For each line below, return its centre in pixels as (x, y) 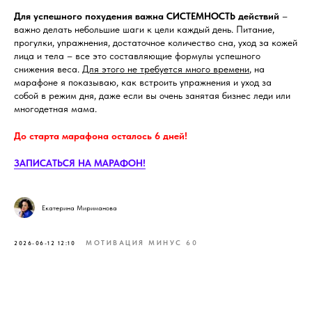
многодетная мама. (55, 109)
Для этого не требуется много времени (166, 69)
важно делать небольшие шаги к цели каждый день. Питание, (144, 29)
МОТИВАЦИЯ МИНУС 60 (142, 242)
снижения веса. (48, 69)
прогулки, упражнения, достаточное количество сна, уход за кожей (156, 42)
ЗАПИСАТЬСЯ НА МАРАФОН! (80, 163)
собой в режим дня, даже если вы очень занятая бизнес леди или (152, 95)
